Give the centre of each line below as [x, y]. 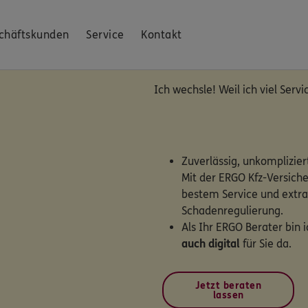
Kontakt [162, 35]
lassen [228, 295]
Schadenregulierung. [232, 211]
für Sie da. [266, 244]
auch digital [211, 244]
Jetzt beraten [228, 286]
